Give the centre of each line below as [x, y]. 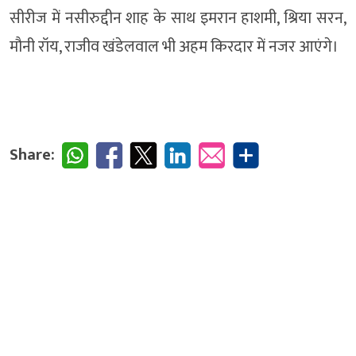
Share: [32, 155]
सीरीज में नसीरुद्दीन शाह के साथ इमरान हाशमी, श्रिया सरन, [178, 18]
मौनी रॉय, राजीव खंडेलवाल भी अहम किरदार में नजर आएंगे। [174, 46]
